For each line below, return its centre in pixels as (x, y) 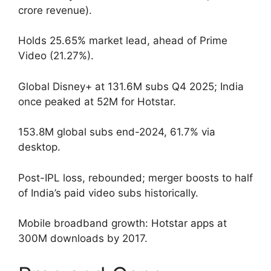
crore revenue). (55, 10)
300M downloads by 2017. (83, 239)
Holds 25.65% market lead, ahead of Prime (123, 41)
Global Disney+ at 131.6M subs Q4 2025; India (131, 86)
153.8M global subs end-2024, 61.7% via (117, 132)
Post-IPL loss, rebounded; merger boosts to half (135, 178)
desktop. (39, 147)
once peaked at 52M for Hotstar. (97, 101)
